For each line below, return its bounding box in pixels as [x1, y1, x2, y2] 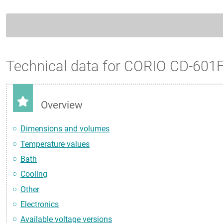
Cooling [20, 169, 47, 179]
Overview [41, 99, 83, 111]
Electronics [20, 200, 59, 210]
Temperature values [20, 139, 90, 149]
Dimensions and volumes [20, 124, 110, 134]
